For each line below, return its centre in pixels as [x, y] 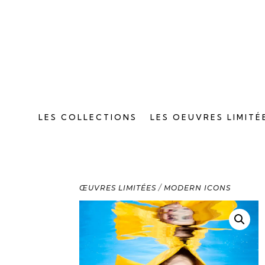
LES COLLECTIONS [88, 117]
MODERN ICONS [198, 188]
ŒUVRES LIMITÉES [118, 188]
